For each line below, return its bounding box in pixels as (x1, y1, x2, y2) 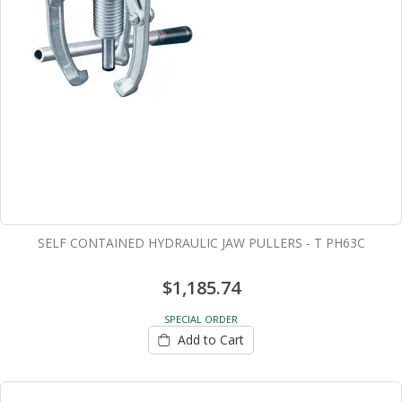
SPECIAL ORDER (164, 311, 238, 326)
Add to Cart (178, 331, 244, 349)
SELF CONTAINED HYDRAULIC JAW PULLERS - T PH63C (37, 233, 365, 251)
